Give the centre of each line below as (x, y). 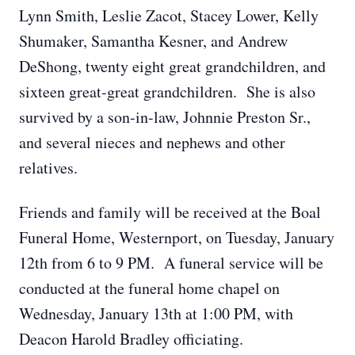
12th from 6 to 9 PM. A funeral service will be (171, 263)
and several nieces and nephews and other (152, 142)
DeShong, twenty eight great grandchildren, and (172, 66)
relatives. (48, 168)
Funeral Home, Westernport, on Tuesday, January (177, 237)
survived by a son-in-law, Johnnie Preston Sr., (165, 117)
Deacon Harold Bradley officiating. (131, 339)
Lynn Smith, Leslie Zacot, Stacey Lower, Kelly (169, 15)
